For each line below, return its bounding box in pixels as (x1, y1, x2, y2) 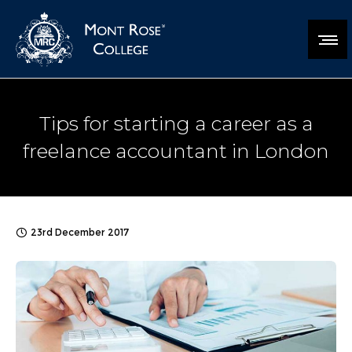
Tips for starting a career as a (38, 112, 313, 135)
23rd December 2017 (31, 226, 129, 238)
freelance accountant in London (23, 139, 329, 163)
